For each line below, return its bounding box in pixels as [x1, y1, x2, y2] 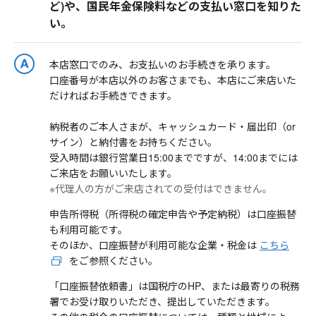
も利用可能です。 [49, 222, 128, 237]
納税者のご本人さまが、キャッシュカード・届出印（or [49, 119, 296, 134]
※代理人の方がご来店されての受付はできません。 [49, 181, 272, 196]
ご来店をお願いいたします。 [49, 166, 177, 181]
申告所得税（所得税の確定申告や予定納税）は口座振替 [49, 207, 296, 221]
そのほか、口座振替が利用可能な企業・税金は [49, 238, 260, 253]
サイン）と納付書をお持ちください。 [49, 135, 217, 150]
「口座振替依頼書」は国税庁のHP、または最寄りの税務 [49, 279, 300, 293]
